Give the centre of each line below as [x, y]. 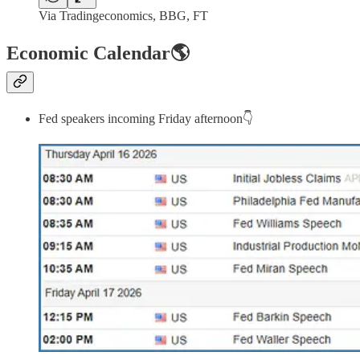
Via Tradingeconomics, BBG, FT [123, 15]
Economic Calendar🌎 [98, 53]
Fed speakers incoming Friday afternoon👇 [146, 119]
